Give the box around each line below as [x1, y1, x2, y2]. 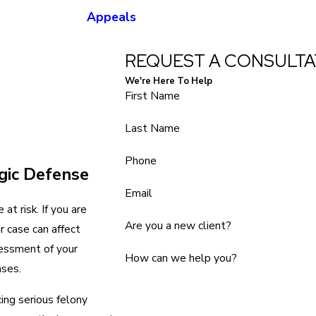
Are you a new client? [124, 218, 231, 233]
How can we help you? [124, 250, 237, 265]
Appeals [87, 8, 137, 25]
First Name [124, 88, 180, 103]
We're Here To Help [124, 75, 212, 87]
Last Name [124, 121, 180, 135]
